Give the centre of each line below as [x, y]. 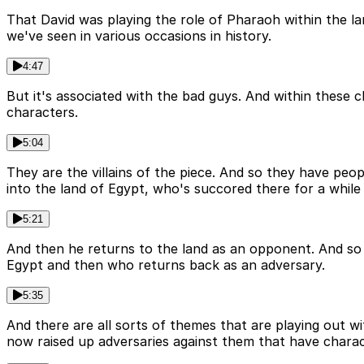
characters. [42, 113]
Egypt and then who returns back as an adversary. [166, 265]
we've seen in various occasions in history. [139, 36]
